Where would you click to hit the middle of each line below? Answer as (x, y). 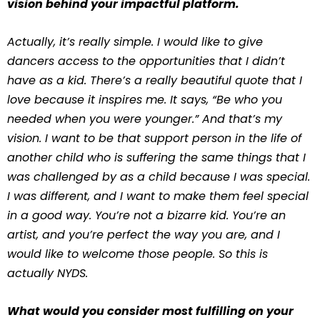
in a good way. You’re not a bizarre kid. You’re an (146, 215)
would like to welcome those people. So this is (137, 254)
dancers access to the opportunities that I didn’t (146, 61)
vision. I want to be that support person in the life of (154, 138)
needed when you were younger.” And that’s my (145, 119)
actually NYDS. (47, 273)
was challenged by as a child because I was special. (159, 177)
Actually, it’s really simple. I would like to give (135, 42)
